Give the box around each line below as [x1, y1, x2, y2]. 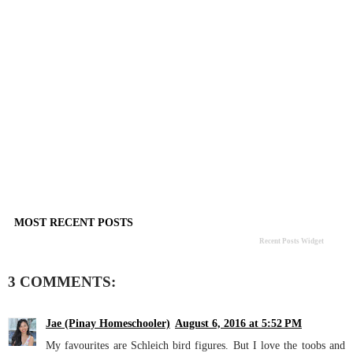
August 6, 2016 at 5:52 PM [175, 316, 302, 329]
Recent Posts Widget [258, 237, 324, 246]
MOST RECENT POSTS [14, 216, 133, 229]
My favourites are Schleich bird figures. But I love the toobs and [46, 338, 345, 351]
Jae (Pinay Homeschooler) [46, 316, 170, 329]
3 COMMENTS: [8, 273, 116, 291]
